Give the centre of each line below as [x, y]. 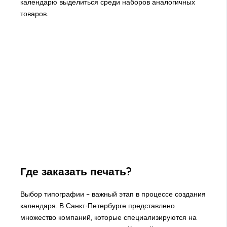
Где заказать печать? [76, 171]
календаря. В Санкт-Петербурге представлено [97, 206]
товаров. [34, 14]
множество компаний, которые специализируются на [108, 218]
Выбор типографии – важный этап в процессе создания [113, 194]
